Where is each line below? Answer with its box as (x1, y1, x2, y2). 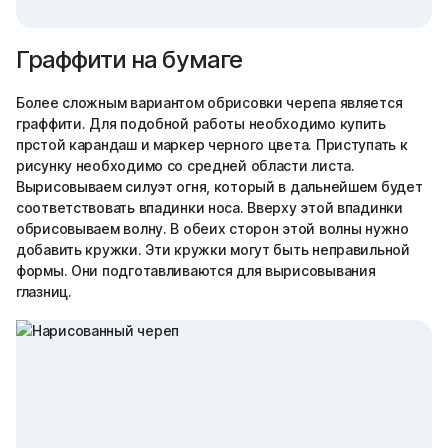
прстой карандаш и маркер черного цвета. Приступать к (16, 136, 408, 153)
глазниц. (16, 283, 72, 300)
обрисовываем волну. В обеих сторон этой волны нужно (16, 220, 409, 237)
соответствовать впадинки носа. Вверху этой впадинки (16, 199, 403, 216)
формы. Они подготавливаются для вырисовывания (16, 262, 376, 279)
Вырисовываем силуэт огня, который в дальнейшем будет (16, 178, 423, 195)
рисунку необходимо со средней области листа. (16, 157, 355, 174)
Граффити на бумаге (16, 45, 242, 74)
